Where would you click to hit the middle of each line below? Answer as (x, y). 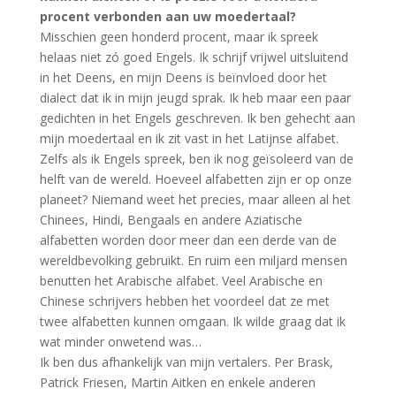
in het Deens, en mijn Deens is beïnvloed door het (183, 77)
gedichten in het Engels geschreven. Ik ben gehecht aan (197, 118)
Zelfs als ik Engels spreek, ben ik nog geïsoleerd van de (196, 159)
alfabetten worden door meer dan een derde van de (188, 240)
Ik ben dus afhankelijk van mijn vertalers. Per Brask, (186, 362)
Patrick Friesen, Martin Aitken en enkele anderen (177, 382)
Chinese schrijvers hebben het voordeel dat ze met (184, 301)
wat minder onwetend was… (120, 342)
